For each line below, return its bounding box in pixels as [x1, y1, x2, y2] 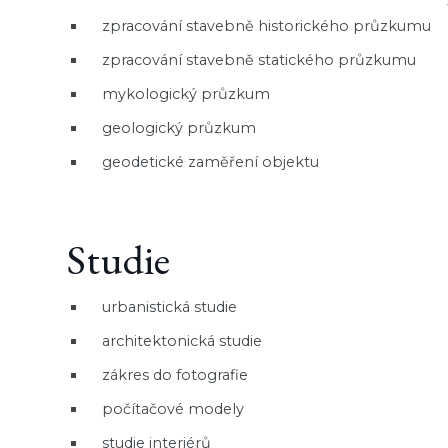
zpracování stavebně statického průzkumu [102, 50, 417, 69]
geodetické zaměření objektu [102, 152, 320, 171]
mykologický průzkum [102, 84, 271, 103]
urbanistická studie [102, 297, 238, 316]
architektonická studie [102, 331, 263, 350]
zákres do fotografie [102, 365, 249, 384]
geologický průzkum [102, 118, 257, 137]
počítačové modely [102, 399, 245, 418]
